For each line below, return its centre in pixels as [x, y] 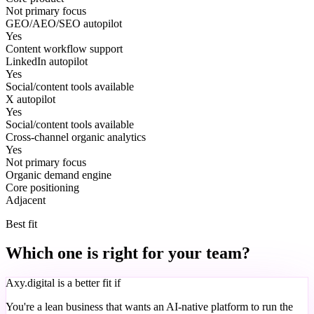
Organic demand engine [59, 175]
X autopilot [30, 99]
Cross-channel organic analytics [76, 137]
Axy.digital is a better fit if [63, 283]
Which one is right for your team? [128, 253]
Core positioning [42, 187]
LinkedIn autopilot [47, 61]
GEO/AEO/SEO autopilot [64, 23]
